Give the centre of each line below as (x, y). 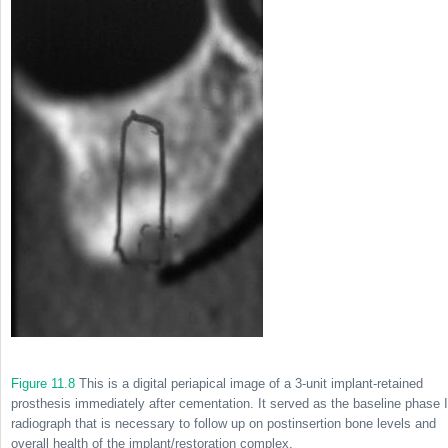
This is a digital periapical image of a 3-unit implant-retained (249, 384)
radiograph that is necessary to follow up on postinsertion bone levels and (223, 424)
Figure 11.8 (43, 384)
